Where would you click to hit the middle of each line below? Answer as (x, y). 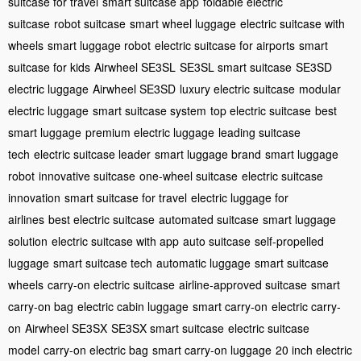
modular (320, 88)
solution (28, 241)
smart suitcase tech (103, 262)
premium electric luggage (150, 132)
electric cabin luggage (133, 306)
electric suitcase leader (92, 154)
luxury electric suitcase (237, 88)
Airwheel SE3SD (134, 88)
